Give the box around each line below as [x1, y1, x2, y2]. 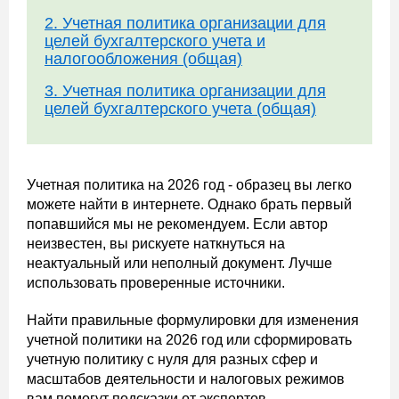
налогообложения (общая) [45, 50, 242, 68]
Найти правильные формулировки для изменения [27, 313, 359, 328]
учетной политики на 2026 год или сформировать [27, 332, 352, 347]
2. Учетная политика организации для [45, 14, 326, 32]
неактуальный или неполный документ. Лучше [27, 256, 332, 271]
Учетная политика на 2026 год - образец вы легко [27, 177, 352, 192]
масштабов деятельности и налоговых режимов [27, 371, 345, 387]
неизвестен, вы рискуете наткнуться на [27, 236, 285, 251]
